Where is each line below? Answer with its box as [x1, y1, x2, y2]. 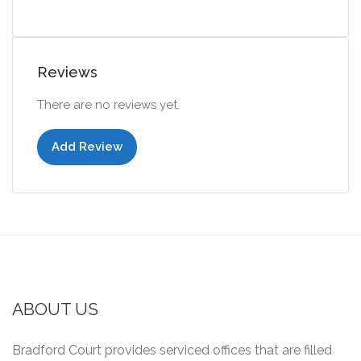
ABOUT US [12, 298, 98, 319]
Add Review [52, 139, 122, 154]
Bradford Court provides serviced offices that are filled [12, 342, 332, 358]
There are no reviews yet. [37, 97, 180, 112]
